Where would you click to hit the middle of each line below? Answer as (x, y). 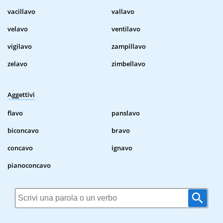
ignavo (122, 148)
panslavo (126, 113)
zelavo (17, 64)
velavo (18, 29)
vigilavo (20, 47)
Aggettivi (21, 95)
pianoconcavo (29, 166)
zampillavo (129, 47)
